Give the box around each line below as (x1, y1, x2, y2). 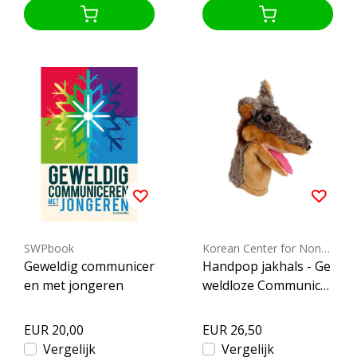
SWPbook (24, 241, 74, 257)
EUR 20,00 (24, 321, 84, 339)
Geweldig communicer (24, 257, 155, 276)
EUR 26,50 (202, 321, 262, 339)
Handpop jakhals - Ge (202, 257, 331, 276)
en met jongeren (24, 277, 124, 295)
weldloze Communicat (202, 277, 332, 295)
